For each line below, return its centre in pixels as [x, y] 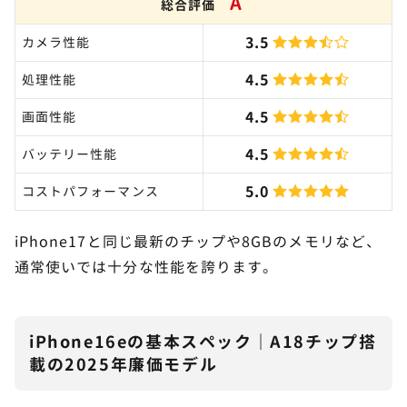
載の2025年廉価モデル [124, 364]
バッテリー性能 [70, 154]
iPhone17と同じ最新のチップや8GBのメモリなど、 [198, 241]
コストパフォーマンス [90, 191]
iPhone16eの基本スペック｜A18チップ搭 [203, 342]
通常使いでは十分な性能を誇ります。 [147, 267]
